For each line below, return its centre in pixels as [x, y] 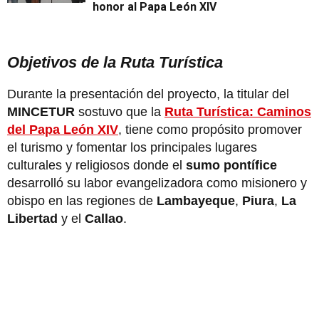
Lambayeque [196, 200]
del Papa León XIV [63, 129]
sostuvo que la [121, 111]
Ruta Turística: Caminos [238, 111]
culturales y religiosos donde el [96, 165]
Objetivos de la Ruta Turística [115, 62]
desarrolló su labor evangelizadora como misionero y [157, 183]
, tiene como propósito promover [210, 129]
